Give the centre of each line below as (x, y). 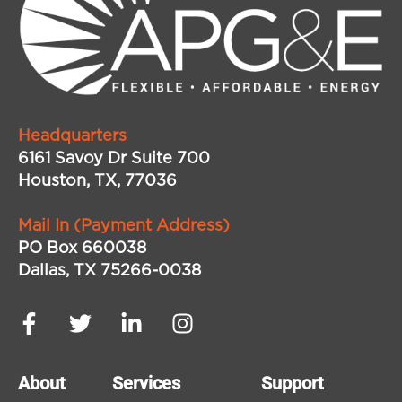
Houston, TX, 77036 (97, 182)
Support (293, 384)
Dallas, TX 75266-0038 (109, 271)
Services (146, 384)
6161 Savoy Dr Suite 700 (114, 159)
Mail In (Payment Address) (124, 227)
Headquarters (72, 137)
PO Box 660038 (82, 249)
